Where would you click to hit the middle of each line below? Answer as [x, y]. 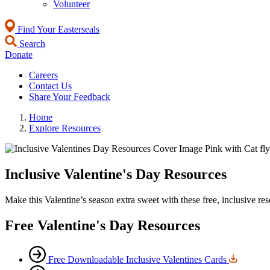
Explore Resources [65, 128]
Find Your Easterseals [57, 29]
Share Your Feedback [70, 97]
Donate [19, 55]
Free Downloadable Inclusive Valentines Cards [137, 259]
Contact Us [50, 86]
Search [31, 44]
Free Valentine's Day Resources [102, 225]
